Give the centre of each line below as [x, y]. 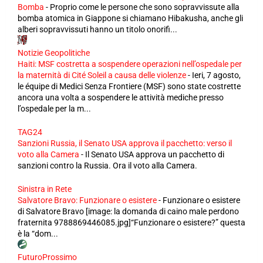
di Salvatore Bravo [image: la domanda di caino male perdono [128, 211]
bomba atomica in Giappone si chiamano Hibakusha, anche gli [130, 18]
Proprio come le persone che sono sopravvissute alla [145, 7]
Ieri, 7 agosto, [216, 75]
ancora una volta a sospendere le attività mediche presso [121, 97]
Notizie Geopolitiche [54, 53]
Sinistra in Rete [45, 189]
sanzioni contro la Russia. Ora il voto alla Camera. [107, 166]
